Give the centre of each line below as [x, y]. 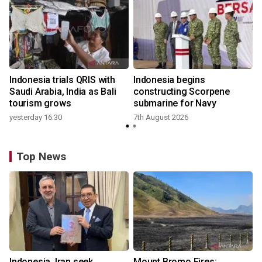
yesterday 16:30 [36, 117]
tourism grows [40, 103]
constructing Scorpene [182, 92]
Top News [41, 156]
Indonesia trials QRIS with [62, 80]
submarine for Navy [175, 103]
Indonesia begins [169, 80]
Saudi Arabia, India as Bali [63, 92]
